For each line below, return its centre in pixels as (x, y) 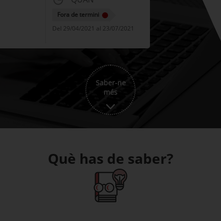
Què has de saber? (110, 158)
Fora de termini (78, 15)
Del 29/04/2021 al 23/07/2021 (93, 28)
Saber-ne (110, 86)
